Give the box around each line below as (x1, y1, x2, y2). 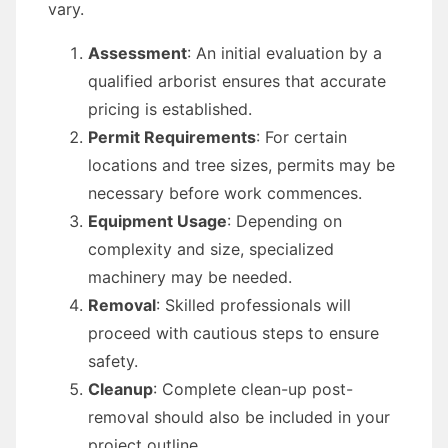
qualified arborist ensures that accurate (88, 71, 386, 91)
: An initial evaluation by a (187, 43, 382, 63)
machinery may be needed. (88, 267, 292, 287)
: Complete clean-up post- (153, 379, 353, 399)
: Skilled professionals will (156, 295, 351, 315)
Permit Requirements (88, 127, 256, 147)
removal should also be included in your (88, 407, 390, 427)
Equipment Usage (88, 211, 227, 231)
